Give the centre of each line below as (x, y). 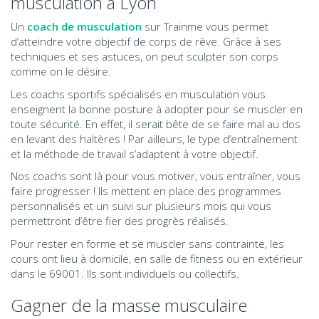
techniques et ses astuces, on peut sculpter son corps (145, 56)
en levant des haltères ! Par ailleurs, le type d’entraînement (154, 138)
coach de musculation (84, 26)
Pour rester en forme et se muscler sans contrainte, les (147, 243)
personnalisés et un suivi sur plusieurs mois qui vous (141, 206)
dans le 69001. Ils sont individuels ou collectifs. (125, 273)
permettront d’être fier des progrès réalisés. (120, 221)
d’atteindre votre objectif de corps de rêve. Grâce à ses (146, 41)
